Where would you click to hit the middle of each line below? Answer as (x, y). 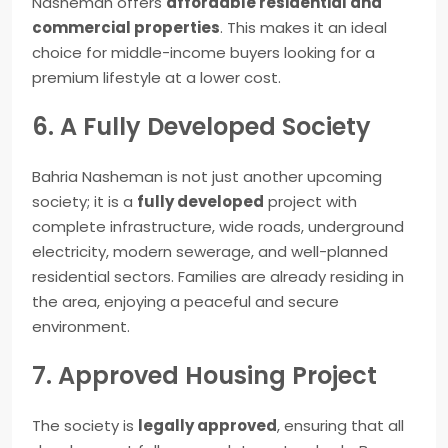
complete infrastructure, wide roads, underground (218, 227)
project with (310, 202)
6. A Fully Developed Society (201, 127)
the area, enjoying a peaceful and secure (185, 302)
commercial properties (126, 28)
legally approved (207, 426)
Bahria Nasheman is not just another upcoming (207, 177)
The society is (85, 426)
